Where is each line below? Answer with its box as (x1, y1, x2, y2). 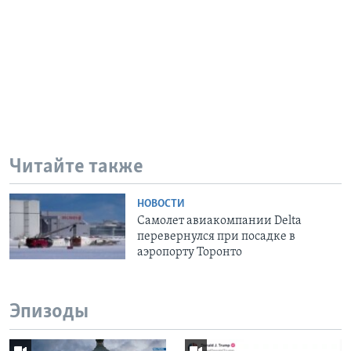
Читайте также (9, 156, 143, 178)
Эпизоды (9, 302, 89, 324)
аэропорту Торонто (137, 246, 243, 259)
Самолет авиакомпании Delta (137, 215, 302, 228)
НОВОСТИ (137, 198, 186, 211)
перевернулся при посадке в (137, 230, 296, 244)
